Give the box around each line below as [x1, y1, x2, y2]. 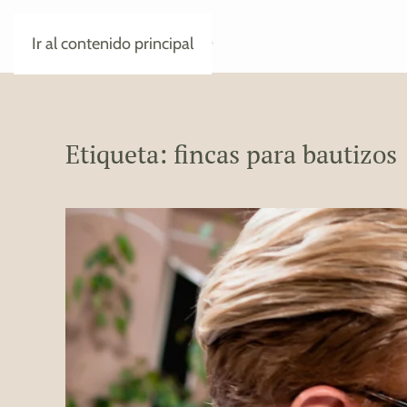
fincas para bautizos [174, 137, 397, 171]
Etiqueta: [65, 137, 174, 171]
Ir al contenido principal [32, 34, 194, 54]
